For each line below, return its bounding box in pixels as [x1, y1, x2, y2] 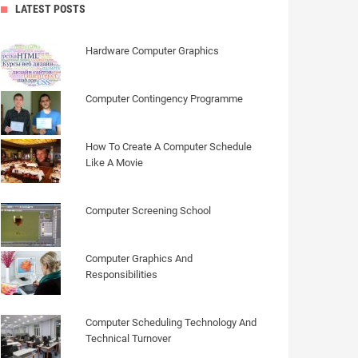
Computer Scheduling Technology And [86, 316, 257, 328]
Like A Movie [86, 157, 143, 169]
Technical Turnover [86, 332, 171, 344]
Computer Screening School [86, 205, 211, 217]
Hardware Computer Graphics [86, 45, 219, 57]
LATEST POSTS [15, 2, 86, 15]
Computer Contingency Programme [86, 93, 243, 105]
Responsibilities [86, 268, 157, 280]
